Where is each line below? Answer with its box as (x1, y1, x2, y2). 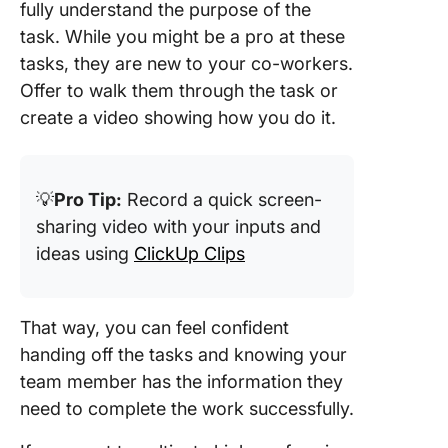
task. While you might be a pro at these (20, 26, 345, 47)
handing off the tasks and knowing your (20, 344, 347, 365)
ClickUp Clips (134, 243, 245, 264)
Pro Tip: (54, 189, 122, 210)
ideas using (36, 243, 134, 264)
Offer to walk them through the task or (20, 80, 338, 101)
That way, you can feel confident (20, 317, 289, 338)
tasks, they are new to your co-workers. (20, 53, 353, 74)
